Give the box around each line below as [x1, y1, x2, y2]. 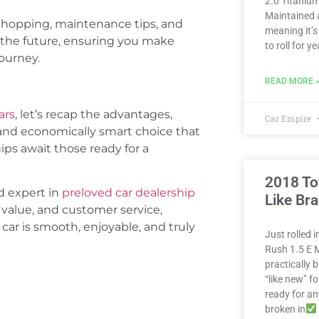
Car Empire [265, 113, 313, 124]
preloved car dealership [62, 186, 195, 199]
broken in [265, 303, 305, 315]
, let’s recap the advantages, [15, 107, 172, 121]
